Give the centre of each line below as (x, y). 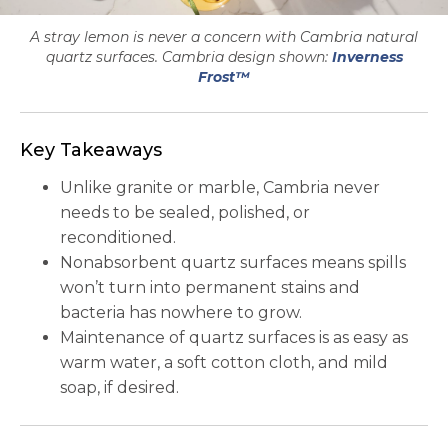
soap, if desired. (119, 388)
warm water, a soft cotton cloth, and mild (224, 363)
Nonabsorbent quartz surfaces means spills (233, 263)
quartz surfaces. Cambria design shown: (188, 57)
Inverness (367, 57)
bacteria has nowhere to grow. (181, 313)
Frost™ (224, 77)
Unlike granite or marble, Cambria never (220, 188)
